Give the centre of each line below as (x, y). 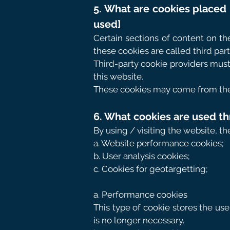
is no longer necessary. (139, 220)
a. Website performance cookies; (158, 143)
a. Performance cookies (140, 195)
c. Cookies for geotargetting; (150, 169)
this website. (118, 76)
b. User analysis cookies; (141, 156)
